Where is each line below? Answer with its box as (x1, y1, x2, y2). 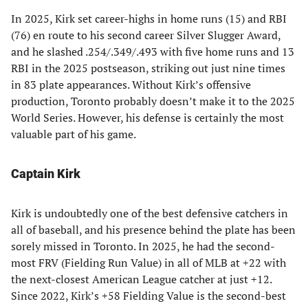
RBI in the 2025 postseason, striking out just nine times (11, 60, 285, 76)
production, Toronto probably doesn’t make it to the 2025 (11, 93, 295, 109)
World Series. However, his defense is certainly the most (11, 110, 284, 125)
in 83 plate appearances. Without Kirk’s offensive (11, 77, 251, 92)
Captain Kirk (11, 166, 80, 181)
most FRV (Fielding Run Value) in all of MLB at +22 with (11, 255, 286, 270)
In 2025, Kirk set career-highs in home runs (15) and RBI (11, 11, 287, 26)
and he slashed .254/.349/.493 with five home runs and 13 (11, 44, 294, 59)
